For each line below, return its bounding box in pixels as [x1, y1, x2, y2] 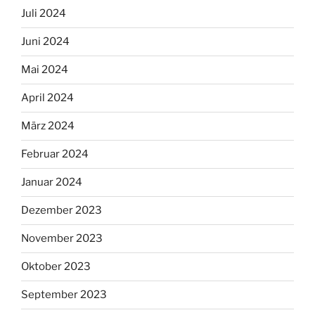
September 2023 [21, 288, 107, 302]
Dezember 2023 [21, 204, 102, 217]
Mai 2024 [21, 63, 68, 77]
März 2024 [21, 120, 75, 133]
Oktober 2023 [21, 260, 91, 274]
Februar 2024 [21, 148, 89, 161]
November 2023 [21, 232, 103, 245]
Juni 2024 [21, 35, 70, 49]
